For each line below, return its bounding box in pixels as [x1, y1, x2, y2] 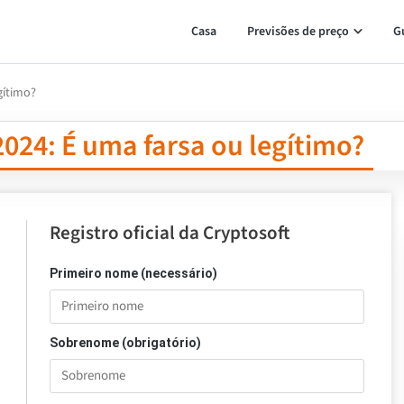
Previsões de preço [246, 23, 349, 41]
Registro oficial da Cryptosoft [50, 219, 290, 246]
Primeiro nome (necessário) [50, 266, 217, 280]
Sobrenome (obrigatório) [50, 335, 201, 350]
